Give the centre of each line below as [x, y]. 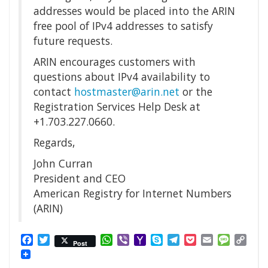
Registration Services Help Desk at [117, 107]
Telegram [201, 240]
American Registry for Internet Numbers [133, 194]
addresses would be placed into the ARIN [134, 11]
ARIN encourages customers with [115, 62]
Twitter [66, 240]
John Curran [63, 164]
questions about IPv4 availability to [122, 77]
